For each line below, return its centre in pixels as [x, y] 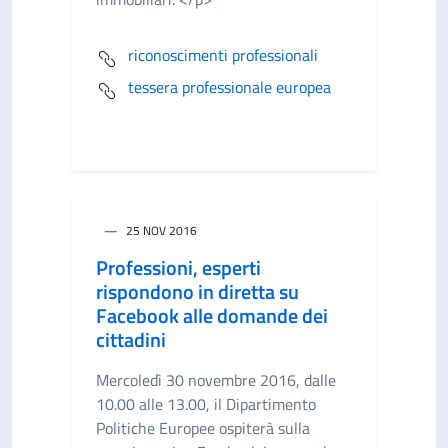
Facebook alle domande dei [212, 315]
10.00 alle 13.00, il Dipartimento [206, 404]
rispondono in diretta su [197, 291]
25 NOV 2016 [161, 230]
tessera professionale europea [229, 87]
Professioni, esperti [178, 267]
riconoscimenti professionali [223, 55]
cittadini [131, 339]
